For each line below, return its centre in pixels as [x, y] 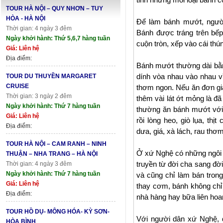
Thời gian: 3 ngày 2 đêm [39, 96]
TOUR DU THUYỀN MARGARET [51, 76]
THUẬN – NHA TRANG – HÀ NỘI [52, 154]
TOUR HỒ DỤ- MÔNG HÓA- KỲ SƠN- [58, 211]
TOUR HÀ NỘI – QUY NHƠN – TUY [55, 8]
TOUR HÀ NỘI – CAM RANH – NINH [56, 144]
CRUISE [17, 86]
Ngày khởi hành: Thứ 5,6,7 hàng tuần [58, 38]
